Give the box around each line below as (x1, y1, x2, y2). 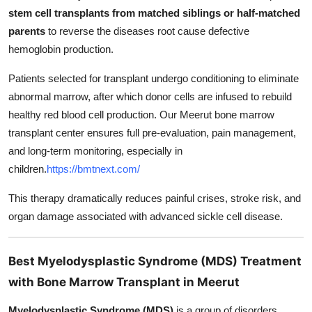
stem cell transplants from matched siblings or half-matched (8, 7, 300, 19)
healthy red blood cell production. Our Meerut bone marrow (8, 109, 274, 121)
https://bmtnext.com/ (47, 163, 140, 175)
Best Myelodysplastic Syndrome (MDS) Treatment (8, 253, 302, 269)
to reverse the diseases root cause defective (45, 25, 249, 38)
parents (8, 25, 45, 38)
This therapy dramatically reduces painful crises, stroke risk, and (8, 192, 301, 205)
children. (8, 163, 47, 175)
